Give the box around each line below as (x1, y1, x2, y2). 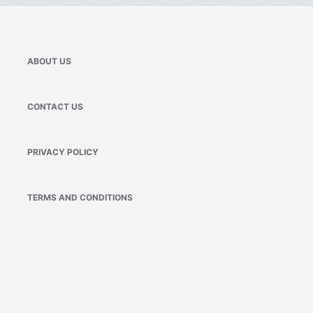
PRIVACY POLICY (27, 146, 99, 157)
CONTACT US (27, 101, 84, 112)
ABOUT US (27, 55, 72, 66)
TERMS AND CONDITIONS (27, 191, 133, 203)
